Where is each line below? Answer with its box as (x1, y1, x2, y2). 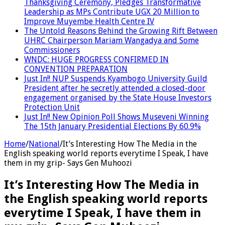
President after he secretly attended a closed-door (24, 83, 205, 93)
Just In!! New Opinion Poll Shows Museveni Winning (24, 111, 209, 122)
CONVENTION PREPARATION (24, 64, 128, 74)
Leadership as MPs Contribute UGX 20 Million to (24, 7, 199, 17)
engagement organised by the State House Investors (24, 92, 211, 102)
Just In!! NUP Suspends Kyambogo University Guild (24, 73, 207, 83)
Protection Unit (24, 102, 80, 112)
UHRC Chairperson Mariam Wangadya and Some (24, 35, 199, 45)
